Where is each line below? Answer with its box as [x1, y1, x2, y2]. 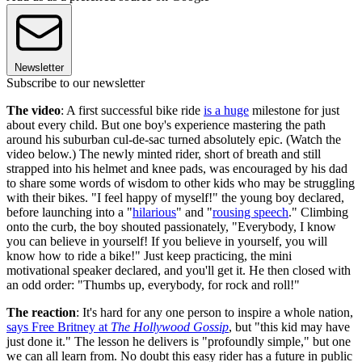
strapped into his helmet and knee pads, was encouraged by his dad [6, 162, 347, 176]
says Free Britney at [6, 320, 111, 335]
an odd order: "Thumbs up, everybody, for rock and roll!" [6, 278, 300, 293]
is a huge [204, 103, 249, 118]
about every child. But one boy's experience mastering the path [6, 118, 326, 133]
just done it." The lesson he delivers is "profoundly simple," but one [6, 335, 351, 349]
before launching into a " [6, 205, 133, 220]
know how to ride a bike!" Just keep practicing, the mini [6, 249, 292, 263]
